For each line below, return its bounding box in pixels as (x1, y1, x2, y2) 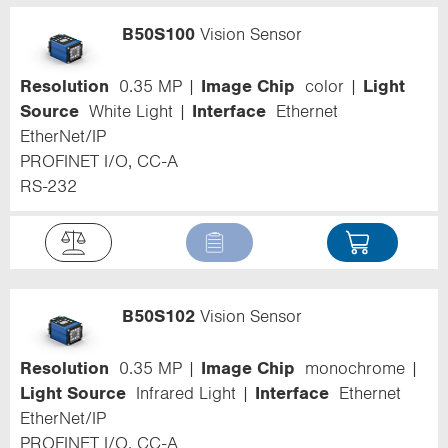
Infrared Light (136, 383, 236, 402)
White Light (89, 102, 173, 121)
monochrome (305, 358, 405, 377)
